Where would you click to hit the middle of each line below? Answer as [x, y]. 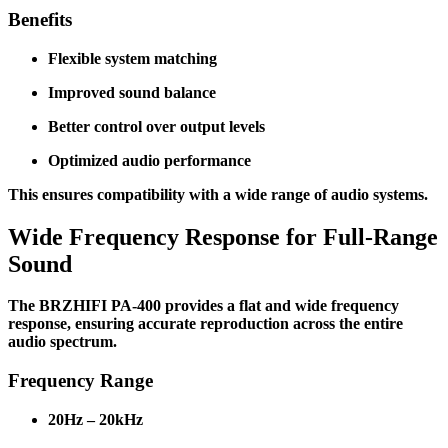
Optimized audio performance [149, 160]
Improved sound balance [132, 92]
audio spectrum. [62, 342]
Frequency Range [80, 381]
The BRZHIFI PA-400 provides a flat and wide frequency [203, 306]
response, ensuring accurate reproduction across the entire [205, 324]
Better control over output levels [156, 126]
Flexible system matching [132, 58]
